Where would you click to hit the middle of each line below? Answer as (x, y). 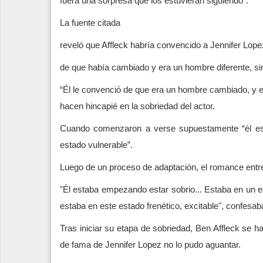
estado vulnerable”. (96, 144)
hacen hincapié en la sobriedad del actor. (139, 106)
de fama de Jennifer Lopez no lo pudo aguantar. (150, 244)
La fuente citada (90, 22)
